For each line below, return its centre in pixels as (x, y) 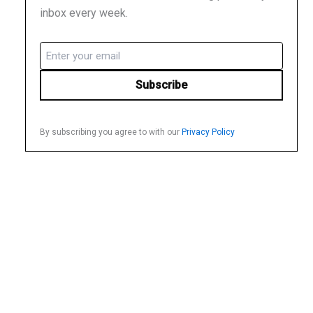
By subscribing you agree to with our (111, 132)
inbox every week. (84, 13)
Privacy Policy (208, 132)
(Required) (62, 63)
